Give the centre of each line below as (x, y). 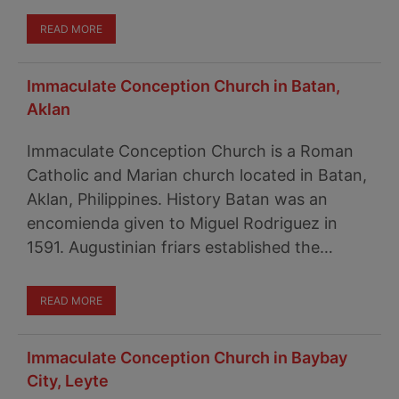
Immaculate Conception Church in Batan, (183, 86)
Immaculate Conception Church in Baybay (187, 358)
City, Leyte (69, 381)
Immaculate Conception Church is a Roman (190, 151)
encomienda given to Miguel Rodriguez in (182, 223)
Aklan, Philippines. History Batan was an (177, 199)
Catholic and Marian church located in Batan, (197, 175)
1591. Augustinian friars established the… (180, 247)
